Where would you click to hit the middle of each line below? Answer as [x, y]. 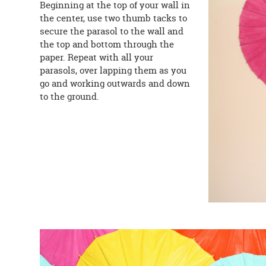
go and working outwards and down [115, 84]
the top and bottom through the [107, 45]
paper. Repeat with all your [97, 58]
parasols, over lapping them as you [113, 71]
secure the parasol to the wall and [112, 31]
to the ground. [70, 97]
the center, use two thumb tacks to [114, 18]
